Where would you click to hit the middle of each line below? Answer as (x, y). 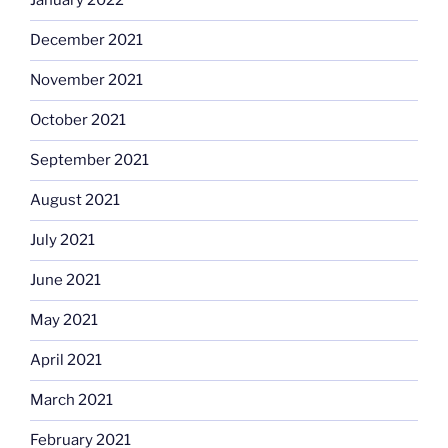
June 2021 (65, 280)
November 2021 (86, 80)
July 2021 (62, 240)
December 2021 (86, 40)
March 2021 (71, 400)
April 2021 (66, 360)
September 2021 (89, 160)
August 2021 (75, 200)
